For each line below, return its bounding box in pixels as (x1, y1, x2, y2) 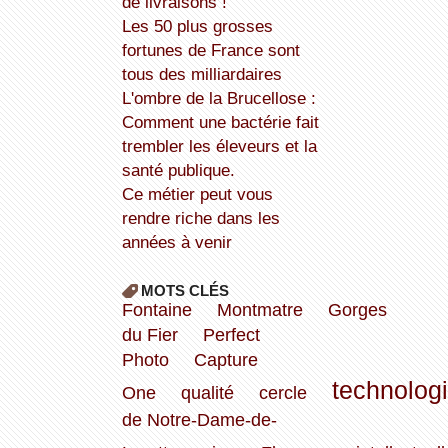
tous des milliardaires (121, 64, 282, 85)
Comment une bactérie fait (121, 112, 319, 133)
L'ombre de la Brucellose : (121, 88, 134, 109)
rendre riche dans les (121, 208, 280, 229)
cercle (258, 383, 307, 404)
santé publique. (121, 160, 235, 181)
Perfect (202, 325, 260, 346)
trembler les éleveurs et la (121, 136, 317, 157)
